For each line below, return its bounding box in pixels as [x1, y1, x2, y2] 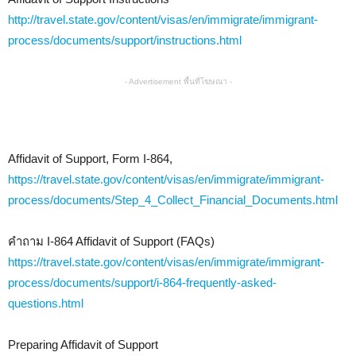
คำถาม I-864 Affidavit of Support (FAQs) [8, 234, 215, 248]
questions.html [8, 296, 83, 310]
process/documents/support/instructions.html [8, 33, 242, 47]
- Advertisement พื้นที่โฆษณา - [124, 77, 232, 86]
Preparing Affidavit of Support [8, 338, 164, 351]
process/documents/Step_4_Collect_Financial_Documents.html [8, 193, 338, 207]
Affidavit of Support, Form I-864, [8, 152, 172, 165]
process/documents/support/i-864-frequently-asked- [8, 276, 277, 289]
